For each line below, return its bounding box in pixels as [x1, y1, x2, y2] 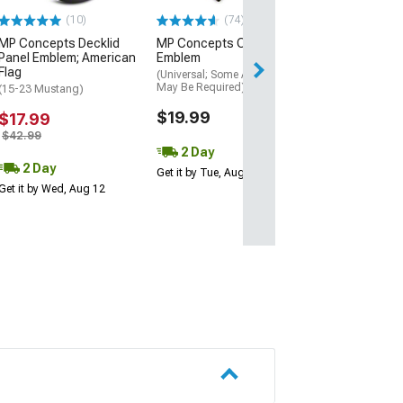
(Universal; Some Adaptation [157, 67, 297, 81]
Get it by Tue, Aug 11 [157, 166, 260, 179]
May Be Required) [157, 80, 246, 94]
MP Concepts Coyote [157, 35, 277, 50]
